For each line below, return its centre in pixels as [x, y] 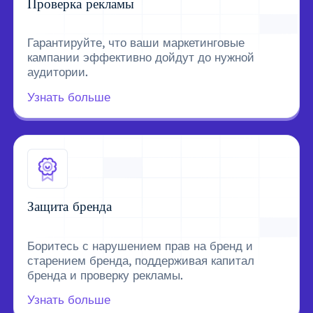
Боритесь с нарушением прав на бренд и [140, 245]
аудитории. [58, 72]
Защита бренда [70, 206]
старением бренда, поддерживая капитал [141, 260]
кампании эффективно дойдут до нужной [141, 57]
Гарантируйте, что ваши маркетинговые [136, 43]
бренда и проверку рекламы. [105, 275]
